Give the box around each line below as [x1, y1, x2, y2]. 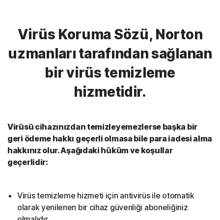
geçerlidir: [7, 157, 48, 167]
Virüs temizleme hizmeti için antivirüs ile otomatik [17, 191, 194, 200]
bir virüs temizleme [45, 64, 175, 81]
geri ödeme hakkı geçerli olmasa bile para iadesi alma [7, 134, 213, 143]
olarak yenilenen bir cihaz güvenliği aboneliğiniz [17, 202, 188, 212]
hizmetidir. [74, 83, 146, 100]
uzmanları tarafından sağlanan [8, 45, 212, 62]
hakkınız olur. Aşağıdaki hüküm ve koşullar [7, 145, 173, 155]
